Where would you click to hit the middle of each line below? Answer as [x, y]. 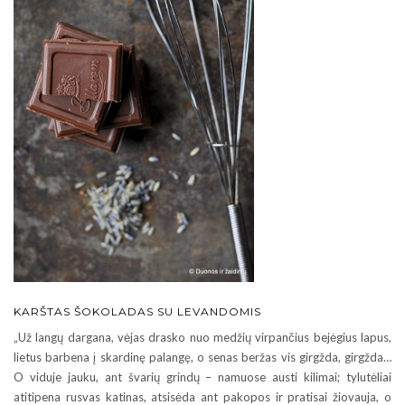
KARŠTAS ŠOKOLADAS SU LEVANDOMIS [137, 312]
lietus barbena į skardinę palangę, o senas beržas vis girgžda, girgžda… [202, 358]
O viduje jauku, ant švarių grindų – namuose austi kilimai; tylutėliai [202, 377]
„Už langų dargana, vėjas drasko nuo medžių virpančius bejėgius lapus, [202, 338]
